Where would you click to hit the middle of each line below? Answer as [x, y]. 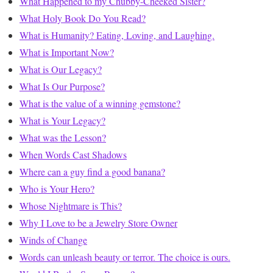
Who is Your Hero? [57, 189]
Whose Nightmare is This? [71, 206]
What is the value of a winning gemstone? [100, 104]
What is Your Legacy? [62, 121]
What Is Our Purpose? [62, 87]
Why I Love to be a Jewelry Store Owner [98, 223]
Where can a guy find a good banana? [92, 172]
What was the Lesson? [63, 138]
